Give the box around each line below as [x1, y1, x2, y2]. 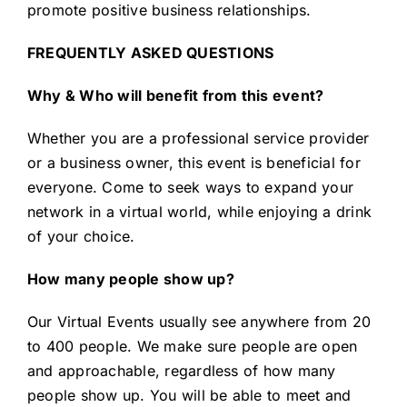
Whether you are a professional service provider [26, 129, 370, 148]
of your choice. [26, 227, 135, 246]
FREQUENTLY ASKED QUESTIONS [26, 44, 274, 63]
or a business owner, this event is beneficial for [26, 154, 361, 173]
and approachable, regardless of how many [26, 362, 336, 381]
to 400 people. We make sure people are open [26, 337, 358, 356]
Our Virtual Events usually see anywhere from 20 [26, 313, 372, 332]
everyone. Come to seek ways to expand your [26, 178, 354, 197]
